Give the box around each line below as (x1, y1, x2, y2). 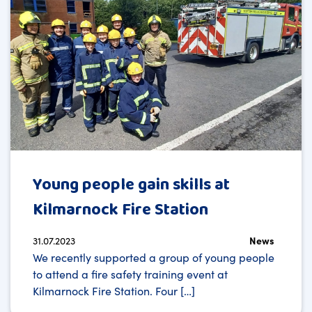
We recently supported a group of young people (33, 249, 274, 265)
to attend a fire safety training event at (33, 265, 228, 281)
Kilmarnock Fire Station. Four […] (33, 282, 195, 298)
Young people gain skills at (33, 171, 230, 198)
